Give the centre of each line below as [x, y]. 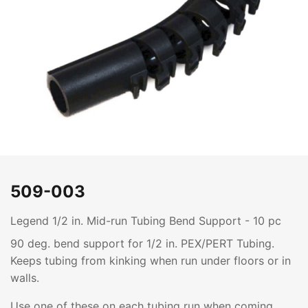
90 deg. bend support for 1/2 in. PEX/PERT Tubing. [142, 243]
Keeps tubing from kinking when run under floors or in [151, 261]
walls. [25, 278]
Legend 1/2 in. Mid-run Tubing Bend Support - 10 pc [146, 221]
